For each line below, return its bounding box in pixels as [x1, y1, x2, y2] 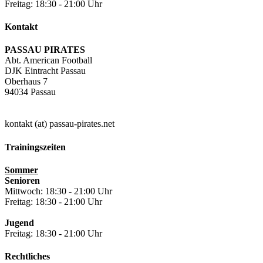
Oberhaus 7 [5, 76, 48, 87]
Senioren [5, 175, 40, 186]
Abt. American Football [5, 55, 92, 66]
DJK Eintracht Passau [5, 66, 86, 76]
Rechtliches [5, 251, 50, 262]
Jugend [5, 217, 34, 228]
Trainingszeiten [5, 141, 66, 152]
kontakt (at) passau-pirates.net [5, 119, 114, 129]
